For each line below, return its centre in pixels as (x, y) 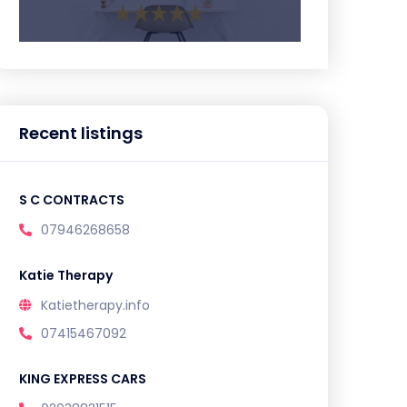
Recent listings (81, 133)
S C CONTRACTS (72, 200)
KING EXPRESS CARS (83, 379)
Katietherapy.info (95, 305)
